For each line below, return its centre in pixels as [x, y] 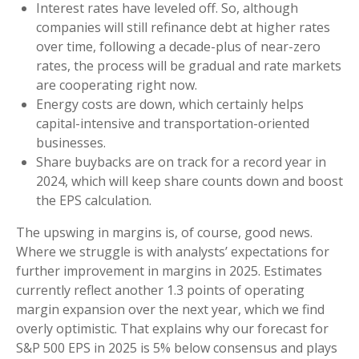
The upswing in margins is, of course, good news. [164, 233]
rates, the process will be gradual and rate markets [189, 66]
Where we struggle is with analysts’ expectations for [173, 252]
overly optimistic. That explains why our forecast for [172, 329]
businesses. [71, 143]
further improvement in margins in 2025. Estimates [169, 271]
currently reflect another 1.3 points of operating [160, 290]
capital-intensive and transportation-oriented [173, 124]
